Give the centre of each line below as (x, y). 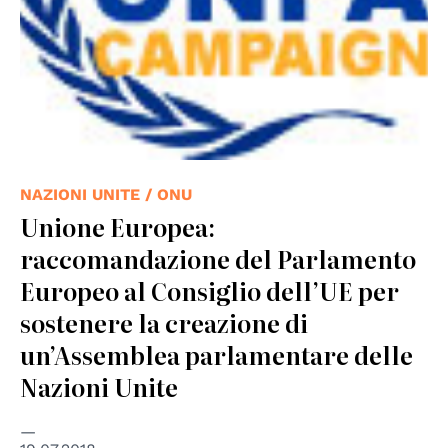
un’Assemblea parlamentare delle (216, 354)
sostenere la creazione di (164, 322)
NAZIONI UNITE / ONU (106, 194)
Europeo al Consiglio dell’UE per (209, 290)
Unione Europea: (117, 226)
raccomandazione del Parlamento (218, 258)
